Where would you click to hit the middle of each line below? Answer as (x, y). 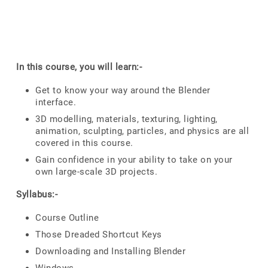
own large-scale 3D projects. (96, 172)
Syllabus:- (37, 194)
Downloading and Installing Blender (110, 251)
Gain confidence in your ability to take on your (134, 160)
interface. (56, 102)
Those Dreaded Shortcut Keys (99, 234)
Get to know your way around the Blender (123, 90)
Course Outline (67, 218)
